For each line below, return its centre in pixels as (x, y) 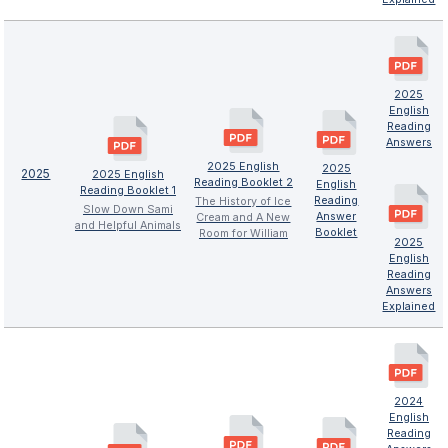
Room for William (243, 233)
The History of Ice (243, 201)
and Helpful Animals (127, 225)
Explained (409, 306)
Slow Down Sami (127, 209)
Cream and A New (243, 217)
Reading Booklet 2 (243, 182)
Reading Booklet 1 (127, 190)
